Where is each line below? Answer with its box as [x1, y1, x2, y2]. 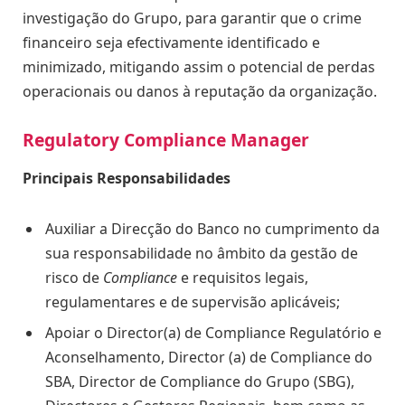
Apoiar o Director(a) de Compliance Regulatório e [45, 322, 381, 343]
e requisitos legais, [177, 267, 308, 287]
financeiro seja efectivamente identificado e [23, 33, 320, 53]
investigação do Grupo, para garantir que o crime [23, 8, 362, 29]
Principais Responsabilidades [23, 167, 231, 188]
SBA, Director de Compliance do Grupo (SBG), [45, 371, 354, 391]
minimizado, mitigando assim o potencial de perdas [23, 57, 375, 78]
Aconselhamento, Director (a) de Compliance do [45, 346, 372, 367]
